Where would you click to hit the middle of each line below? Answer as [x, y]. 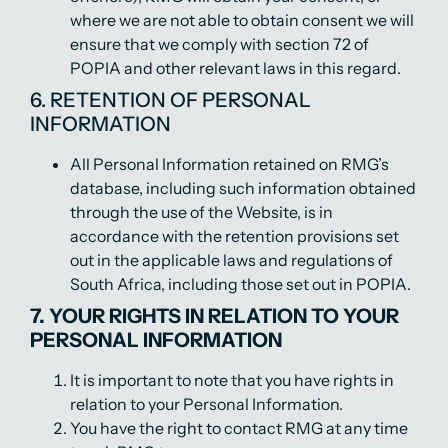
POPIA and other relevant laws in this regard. [235, 68]
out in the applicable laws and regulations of [231, 260]
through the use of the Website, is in [201, 212]
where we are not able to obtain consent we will [242, 20]
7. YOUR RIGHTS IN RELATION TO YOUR [214, 316]
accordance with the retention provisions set [234, 236]
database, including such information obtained [243, 188]
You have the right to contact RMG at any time [239, 428]
